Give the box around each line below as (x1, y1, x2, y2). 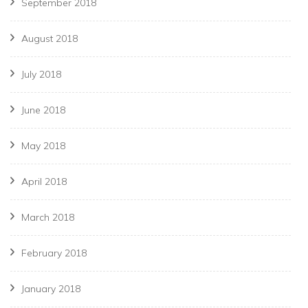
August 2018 (21, 32, 78, 45)
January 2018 (21, 283, 80, 296)
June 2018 (21, 104, 65, 117)
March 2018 (21, 211, 74, 224)
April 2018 (21, 175, 67, 188)
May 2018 (21, 140, 65, 153)
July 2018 (21, 68, 61, 81)
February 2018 (21, 247, 87, 260)
